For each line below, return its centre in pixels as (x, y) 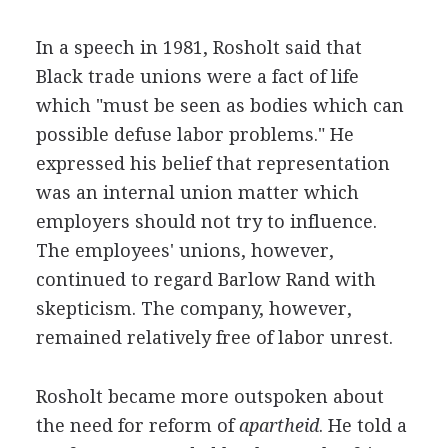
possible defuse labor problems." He (194, 134)
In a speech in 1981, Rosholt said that (198, 47)
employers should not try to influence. (206, 221)
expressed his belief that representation (212, 163)
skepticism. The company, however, (193, 308)
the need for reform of (137, 425)
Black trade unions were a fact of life (197, 76)
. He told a (362, 425)
